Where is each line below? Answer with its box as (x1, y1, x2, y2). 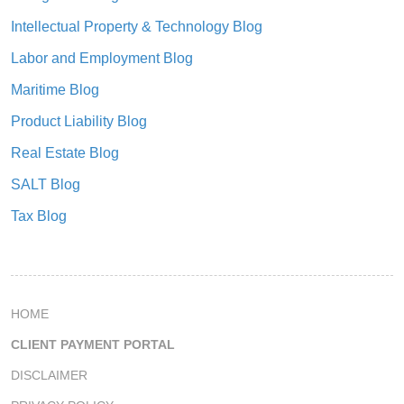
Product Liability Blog (11, 113, 147, 129)
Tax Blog (11, 207, 67, 224)
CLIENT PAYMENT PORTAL (11, 336, 175, 352)
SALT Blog (11, 176, 80, 192)
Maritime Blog (11, 81, 99, 97)
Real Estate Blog (11, 144, 119, 161)
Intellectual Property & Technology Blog (11, 18, 262, 34)
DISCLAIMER (11, 367, 87, 382)
